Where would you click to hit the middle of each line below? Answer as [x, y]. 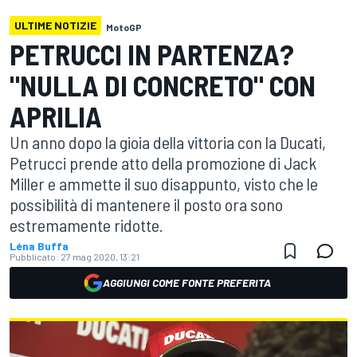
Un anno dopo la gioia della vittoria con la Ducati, [168, 142]
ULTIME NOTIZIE [55, 25]
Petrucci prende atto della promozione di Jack [163, 163]
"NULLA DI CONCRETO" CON [163, 85]
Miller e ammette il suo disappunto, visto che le [164, 183]
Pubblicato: [34, 257]
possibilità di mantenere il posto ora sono [146, 204]
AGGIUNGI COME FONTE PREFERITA [186, 282]
